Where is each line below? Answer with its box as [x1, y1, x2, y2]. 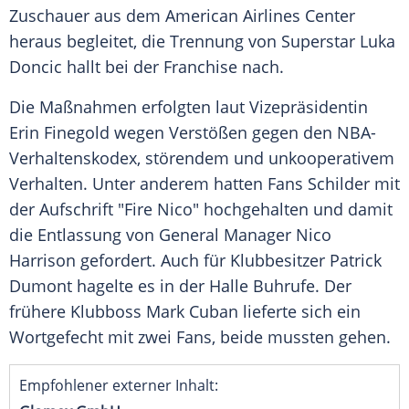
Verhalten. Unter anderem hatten [9, 173, 267, 195]
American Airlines [165, 5, 300, 27]
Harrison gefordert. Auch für [9, 249, 230, 272]
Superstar [281, 30, 355, 53]
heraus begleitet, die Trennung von [9, 30, 281, 53]
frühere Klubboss [9, 300, 146, 323]
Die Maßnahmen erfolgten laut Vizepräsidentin [9, 96, 368, 119]
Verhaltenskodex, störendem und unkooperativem [9, 147, 394, 170]
